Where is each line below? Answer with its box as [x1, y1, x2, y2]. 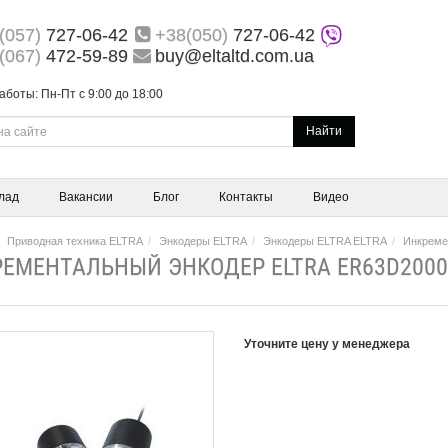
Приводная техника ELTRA [6, 235, 143, 247]
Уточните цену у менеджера [244, 337, 411, 351]
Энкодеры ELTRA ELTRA [262, 235, 387, 247]
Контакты [219, 190, 273, 204]
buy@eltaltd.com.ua [154, 46, 314, 66]
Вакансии [59, 190, 113, 204]
